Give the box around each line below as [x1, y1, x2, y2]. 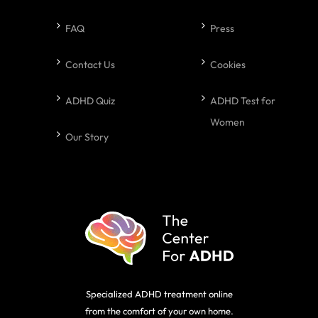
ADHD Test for [210, 94, 275, 107]
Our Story [65, 131, 109, 143]
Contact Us [65, 58, 116, 71]
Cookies [210, 58, 246, 71]
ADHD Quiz [65, 94, 116, 107]
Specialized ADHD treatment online [85, 288, 233, 300]
